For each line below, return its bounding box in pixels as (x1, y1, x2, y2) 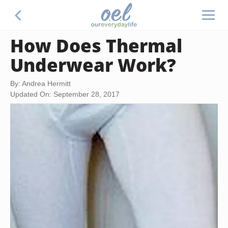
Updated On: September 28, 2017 (10, 90, 120, 98)
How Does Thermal (10, 33, 182, 58)
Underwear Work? (10, 52, 176, 77)
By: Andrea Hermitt (10, 79, 71, 88)
